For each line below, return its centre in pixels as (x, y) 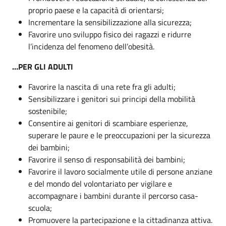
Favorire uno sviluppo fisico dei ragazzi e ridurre (110, 34)
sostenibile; (48, 111)
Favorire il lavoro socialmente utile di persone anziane (120, 171)
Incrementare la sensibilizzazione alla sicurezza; (110, 22)
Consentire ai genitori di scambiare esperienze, (108, 123)
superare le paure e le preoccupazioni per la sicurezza (119, 135)
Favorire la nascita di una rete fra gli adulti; (102, 87)
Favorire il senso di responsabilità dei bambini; (107, 159)
